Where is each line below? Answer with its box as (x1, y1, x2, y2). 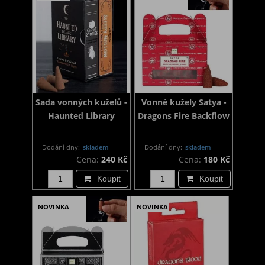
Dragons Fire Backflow (138, 110, 230, 122)
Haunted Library (47, 110, 115, 122)
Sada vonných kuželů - (35, 96, 127, 108)
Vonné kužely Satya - (141, 96, 227, 108)
